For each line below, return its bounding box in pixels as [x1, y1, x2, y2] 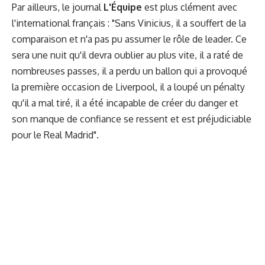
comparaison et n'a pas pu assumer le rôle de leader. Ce [12, 33, 247, 45]
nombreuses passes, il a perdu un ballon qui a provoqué [12, 64, 247, 77]
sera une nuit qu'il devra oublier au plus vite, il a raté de [12, 49, 243, 61]
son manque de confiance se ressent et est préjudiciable [12, 112, 251, 125]
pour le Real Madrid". [12, 128, 99, 141]
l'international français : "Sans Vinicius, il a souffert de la [12, 17, 246, 29]
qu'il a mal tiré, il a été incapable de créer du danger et [12, 96, 238, 109]
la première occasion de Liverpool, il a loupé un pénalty [12, 80, 245, 93]
